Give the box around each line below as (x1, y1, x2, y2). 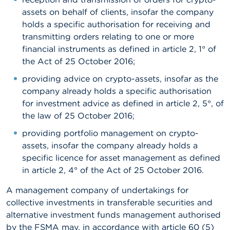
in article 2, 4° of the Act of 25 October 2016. (22, 165, 204, 175)
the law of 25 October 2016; (22, 110, 135, 121)
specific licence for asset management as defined (22, 152, 220, 163)
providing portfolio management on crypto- (22, 128, 199, 138)
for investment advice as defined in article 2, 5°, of (22, 98, 224, 108)
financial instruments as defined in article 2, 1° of (22, 44, 216, 54)
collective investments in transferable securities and (6, 197, 213, 207)
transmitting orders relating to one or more (22, 31, 194, 42)
